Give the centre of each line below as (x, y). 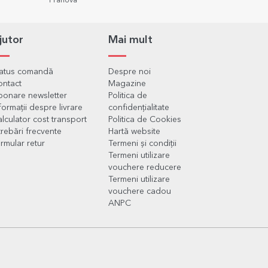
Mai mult (130, 40)
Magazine (127, 84)
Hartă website (134, 132)
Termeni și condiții (142, 144)
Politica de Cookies (145, 120)
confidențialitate (139, 108)
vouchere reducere (145, 168)
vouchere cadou (140, 192)
